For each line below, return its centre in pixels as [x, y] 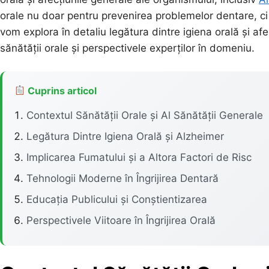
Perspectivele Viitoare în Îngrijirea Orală [121, 220]
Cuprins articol [61, 90]
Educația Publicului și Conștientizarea [117, 199]
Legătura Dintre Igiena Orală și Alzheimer [125, 136]
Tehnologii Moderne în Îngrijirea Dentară [122, 178]
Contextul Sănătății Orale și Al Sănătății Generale [145, 115]
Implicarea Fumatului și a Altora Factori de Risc [139, 157]
